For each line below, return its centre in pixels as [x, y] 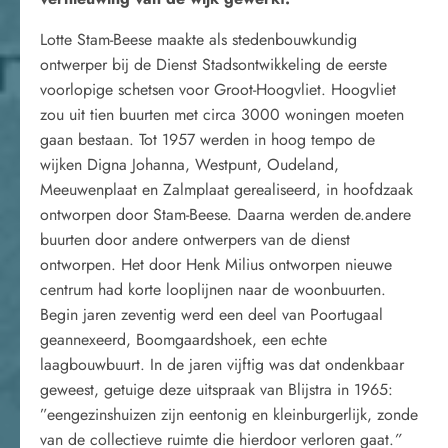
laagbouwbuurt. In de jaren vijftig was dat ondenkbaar [222, 364]
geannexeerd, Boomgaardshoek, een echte [183, 339]
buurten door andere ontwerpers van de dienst [195, 239]
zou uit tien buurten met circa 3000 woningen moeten [222, 114]
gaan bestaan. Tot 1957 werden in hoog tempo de [207, 139]
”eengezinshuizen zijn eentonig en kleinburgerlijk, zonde [229, 414]
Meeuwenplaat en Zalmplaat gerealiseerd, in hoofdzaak [226, 189]
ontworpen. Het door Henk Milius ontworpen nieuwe [216, 264]
